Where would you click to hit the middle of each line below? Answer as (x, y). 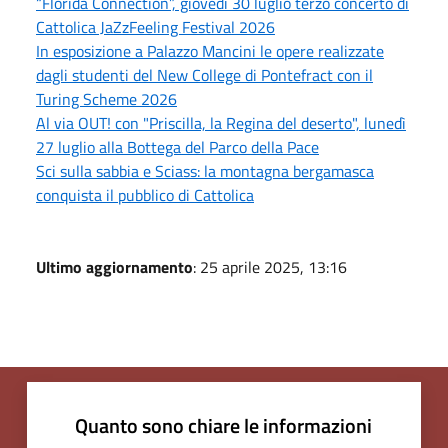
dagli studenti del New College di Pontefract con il (204, 74)
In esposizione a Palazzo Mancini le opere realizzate (210, 50)
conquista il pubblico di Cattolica (145, 194)
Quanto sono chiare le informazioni (223, 425)
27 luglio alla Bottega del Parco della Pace (177, 146)
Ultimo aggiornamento (114, 266)
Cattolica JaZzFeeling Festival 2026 (155, 26)
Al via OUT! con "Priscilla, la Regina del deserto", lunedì (221, 122)
